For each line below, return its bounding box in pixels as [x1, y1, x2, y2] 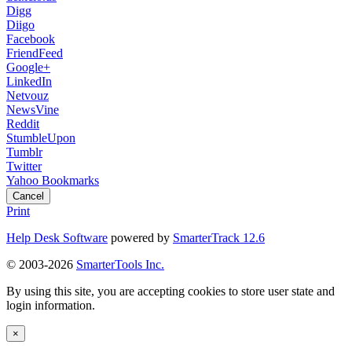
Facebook [6, 32, 55, 46]
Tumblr [6, 145, 42, 159]
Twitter [6, 159, 42, 174]
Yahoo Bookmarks [6, 174, 99, 188]
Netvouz [6, 89, 49, 103]
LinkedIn [6, 75, 52, 89]
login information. [6, 299, 95, 313]
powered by [108, 231, 173, 245]
